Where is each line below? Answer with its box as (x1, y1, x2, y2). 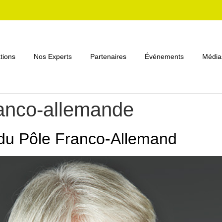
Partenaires (90, 53, 126, 61)
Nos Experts (33, 53, 72, 61)
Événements (144, 53, 184, 61)
